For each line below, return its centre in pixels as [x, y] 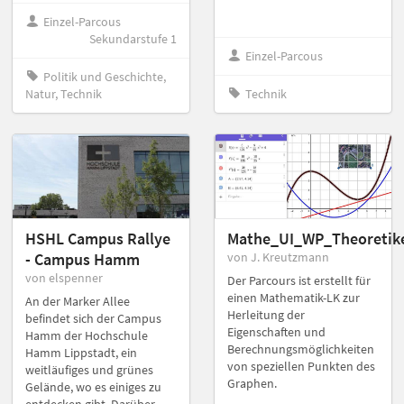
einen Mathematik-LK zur [294, 298]
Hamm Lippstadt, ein [81, 353]
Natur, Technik [64, 94]
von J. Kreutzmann [278, 257]
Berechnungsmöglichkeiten [301, 349]
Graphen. [252, 384]
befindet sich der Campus [93, 319]
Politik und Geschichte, [105, 77]
